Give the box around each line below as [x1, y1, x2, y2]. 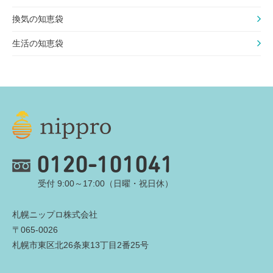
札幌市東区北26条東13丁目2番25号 [12, 239, 149, 250]
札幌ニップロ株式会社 [12, 209, 97, 219]
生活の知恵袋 [12, 38, 63, 48]
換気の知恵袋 [12, 13, 63, 24]
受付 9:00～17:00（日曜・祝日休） [38, 178, 173, 188]
